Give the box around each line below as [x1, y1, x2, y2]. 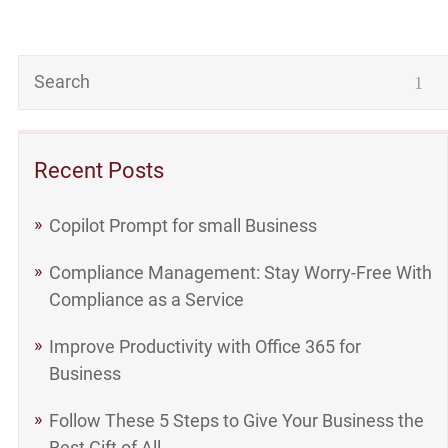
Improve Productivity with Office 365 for [48, 336, 361, 357]
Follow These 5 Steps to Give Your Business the [48, 410, 424, 431]
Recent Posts [33, 158, 164, 183]
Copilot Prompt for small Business [48, 215, 317, 236]
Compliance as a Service [48, 289, 244, 310]
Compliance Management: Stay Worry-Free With [48, 262, 432, 283]
